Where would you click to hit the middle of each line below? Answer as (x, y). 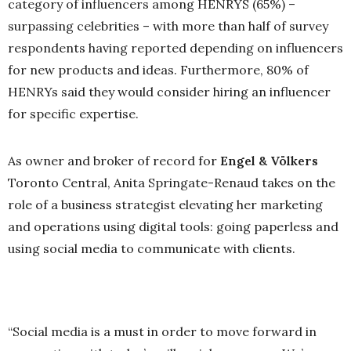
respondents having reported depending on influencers (175, 48)
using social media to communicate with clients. (152, 249)
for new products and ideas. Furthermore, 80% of (158, 70)
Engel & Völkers (269, 161)
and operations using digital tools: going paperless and (173, 227)
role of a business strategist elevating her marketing (165, 205)
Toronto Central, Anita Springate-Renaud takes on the (172, 183)
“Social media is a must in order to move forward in (162, 331)
